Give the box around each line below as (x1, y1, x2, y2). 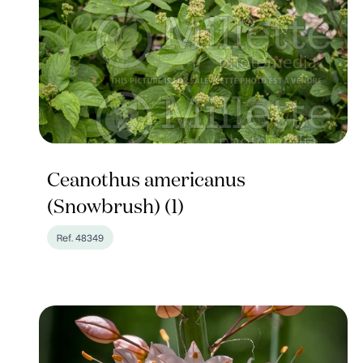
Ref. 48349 (57, 230, 104, 245)
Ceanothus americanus (47, 171, 246, 190)
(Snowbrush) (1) (47, 198, 184, 217)
